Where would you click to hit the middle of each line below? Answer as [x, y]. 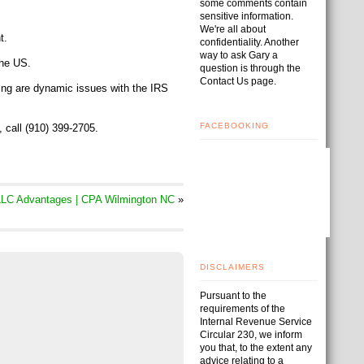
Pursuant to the [233, 296]
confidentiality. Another [249, 42]
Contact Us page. [238, 81]
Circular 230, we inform [251, 335]
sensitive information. [247, 16]
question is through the [250, 68]
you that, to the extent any [256, 348]
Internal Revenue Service [256, 322]
